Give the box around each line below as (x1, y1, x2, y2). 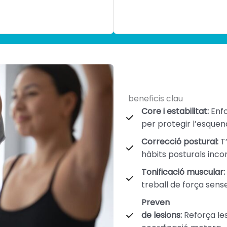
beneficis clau (128, 93, 183, 104)
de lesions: (141, 209, 182, 221)
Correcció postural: (141, 136, 218, 147)
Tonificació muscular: (141, 166, 225, 178)
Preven (141, 197, 170, 208)
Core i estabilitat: (141, 105, 209, 117)
